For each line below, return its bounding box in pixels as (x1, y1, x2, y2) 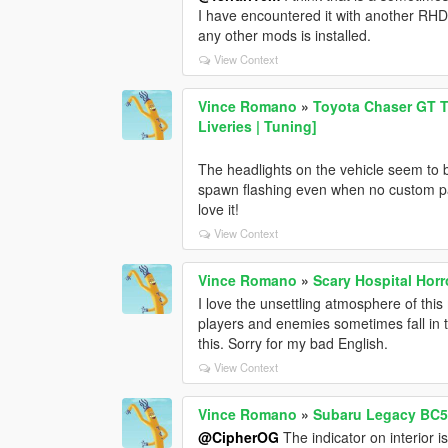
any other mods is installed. (198, 24, 372, 45)
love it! (198, 198, 240, 219)
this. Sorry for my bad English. (198, 332, 389, 353)
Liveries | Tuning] (198, 115, 318, 136)
